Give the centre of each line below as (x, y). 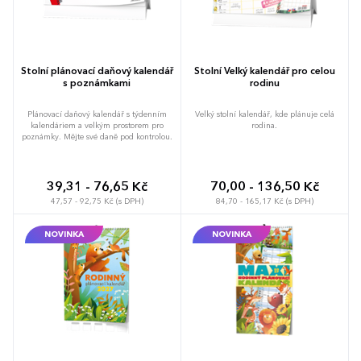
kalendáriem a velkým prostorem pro (97, 125)
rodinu (264, 83)
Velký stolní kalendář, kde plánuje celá (264, 114)
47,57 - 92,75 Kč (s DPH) (97, 201)
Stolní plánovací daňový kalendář (97, 71)
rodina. (264, 125)
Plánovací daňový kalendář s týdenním (97, 114)
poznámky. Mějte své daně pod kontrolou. (97, 137)
